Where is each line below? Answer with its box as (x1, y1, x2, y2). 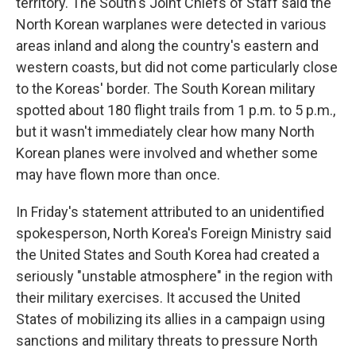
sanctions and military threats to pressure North (16, 332, 318, 349)
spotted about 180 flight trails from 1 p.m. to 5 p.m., (16, 102, 335, 118)
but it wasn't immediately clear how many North (16, 123, 315, 140)
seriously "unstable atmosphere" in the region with (16, 268, 333, 284)
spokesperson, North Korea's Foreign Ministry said (16, 225, 331, 242)
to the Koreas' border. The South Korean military (16, 80, 315, 97)
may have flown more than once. (16, 166, 220, 183)
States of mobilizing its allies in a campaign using (16, 311, 325, 327)
